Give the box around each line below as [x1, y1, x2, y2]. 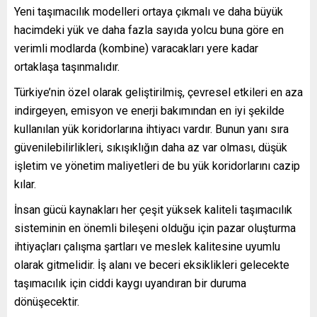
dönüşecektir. [14, 295, 79, 309]
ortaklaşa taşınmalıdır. [14, 60, 120, 74]
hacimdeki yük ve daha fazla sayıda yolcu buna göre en [14, 23, 284, 37]
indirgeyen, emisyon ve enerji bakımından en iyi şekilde [14, 104, 284, 117]
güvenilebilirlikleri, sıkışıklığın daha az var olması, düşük [14, 141, 287, 154]
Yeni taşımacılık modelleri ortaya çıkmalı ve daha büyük [14, 5, 283, 18]
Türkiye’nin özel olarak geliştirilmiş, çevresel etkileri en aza [14, 86, 303, 99]
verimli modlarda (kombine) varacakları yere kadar [14, 42, 258, 55]
